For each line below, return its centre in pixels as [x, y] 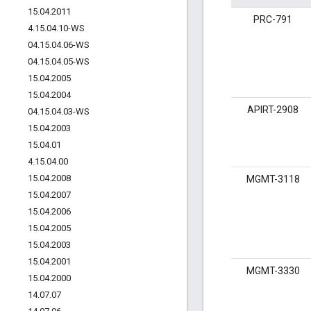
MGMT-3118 [273, 179]
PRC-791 [273, 20]
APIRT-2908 [273, 110]
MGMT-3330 [273, 271]
